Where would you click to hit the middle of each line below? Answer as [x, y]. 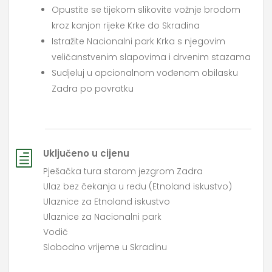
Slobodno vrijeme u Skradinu [105, 247]
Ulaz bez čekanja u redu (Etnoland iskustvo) [138, 187]
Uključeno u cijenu [87, 154]
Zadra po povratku [93, 89]
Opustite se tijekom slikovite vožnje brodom [146, 10]
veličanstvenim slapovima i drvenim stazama [151, 57]
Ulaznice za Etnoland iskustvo [107, 202]
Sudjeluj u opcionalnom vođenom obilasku [145, 73]
